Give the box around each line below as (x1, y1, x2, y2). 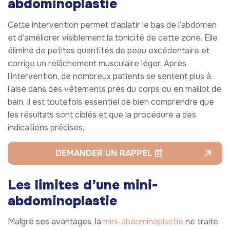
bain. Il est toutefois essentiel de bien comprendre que (8, 96, 214, 107)
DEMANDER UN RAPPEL (55, 147, 155, 159)
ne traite (183, 216, 218, 227)
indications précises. (8, 122, 84, 133)
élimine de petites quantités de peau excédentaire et (8, 45, 209, 56)
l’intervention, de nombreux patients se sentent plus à (8, 70, 211, 82)
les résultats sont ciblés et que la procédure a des (8, 109, 196, 120)
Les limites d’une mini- (8, 176, 158, 194)
